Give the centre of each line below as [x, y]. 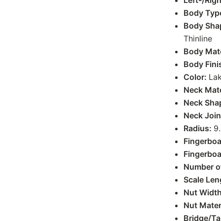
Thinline [198, 39]
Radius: [199, 129]
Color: [196, 77]
